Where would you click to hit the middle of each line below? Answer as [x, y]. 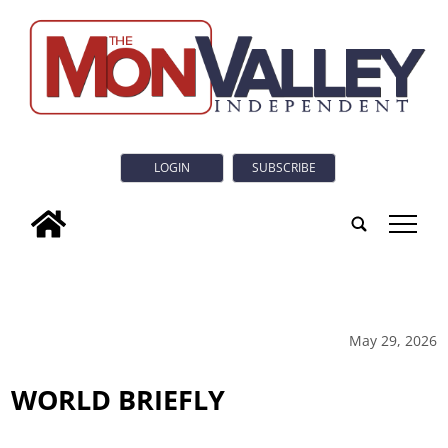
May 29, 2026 [392, 340]
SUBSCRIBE [284, 168]
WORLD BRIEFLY [118, 399]
